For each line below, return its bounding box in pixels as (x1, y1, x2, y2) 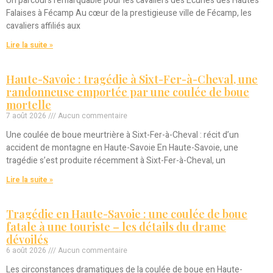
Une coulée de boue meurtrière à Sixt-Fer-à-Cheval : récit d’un (6, 129, 239, 142)
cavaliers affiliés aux (6, 19, 80, 33)
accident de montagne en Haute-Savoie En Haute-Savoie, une (6, 141, 238, 155)
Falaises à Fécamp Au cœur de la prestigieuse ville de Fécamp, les (6, 7, 252, 20)
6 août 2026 (6, 245, 48, 257)
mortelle (6, 97, 51, 113)
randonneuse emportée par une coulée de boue (6, 85, 249, 100)
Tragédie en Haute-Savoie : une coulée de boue (6, 207, 247, 222)
